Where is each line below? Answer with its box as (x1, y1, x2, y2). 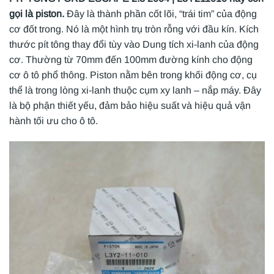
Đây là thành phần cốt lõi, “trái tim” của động (67, 9, 257, 20)
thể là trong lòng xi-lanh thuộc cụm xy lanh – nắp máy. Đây (9, 85, 261, 96)
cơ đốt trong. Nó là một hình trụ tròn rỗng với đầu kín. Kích (9, 24, 259, 35)
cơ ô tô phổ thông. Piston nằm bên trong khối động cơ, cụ (9, 70, 257, 81)
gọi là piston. (9, 9, 67, 20)
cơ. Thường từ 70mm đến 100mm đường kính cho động (9, 54, 253, 65)
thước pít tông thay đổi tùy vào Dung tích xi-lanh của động (9, 39, 259, 50)
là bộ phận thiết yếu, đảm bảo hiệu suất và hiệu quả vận (9, 100, 251, 111)
